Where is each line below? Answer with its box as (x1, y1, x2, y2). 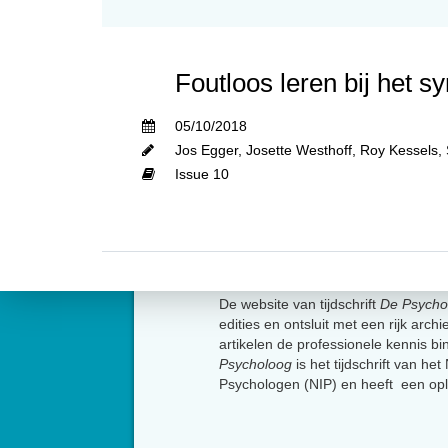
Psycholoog (219, 355, 292, 372)
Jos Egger (175, 141, 238, 158)
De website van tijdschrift (219, 295, 380, 312)
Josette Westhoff (246, 141, 352, 158)
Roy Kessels (360, 141, 438, 158)
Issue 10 (175, 165, 229, 182)
